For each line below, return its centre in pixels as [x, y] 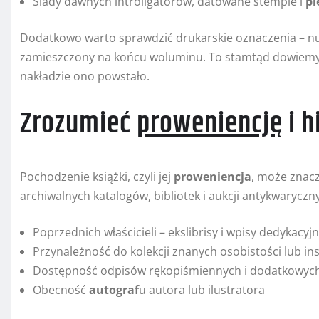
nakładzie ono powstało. [85, 77]
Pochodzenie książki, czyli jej [97, 177]
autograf [114, 290]
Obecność [61, 290]
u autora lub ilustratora [202, 290]
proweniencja [213, 177]
